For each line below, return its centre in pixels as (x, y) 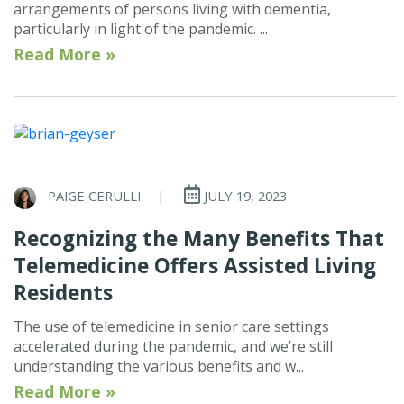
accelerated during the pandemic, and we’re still (173, 346)
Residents (63, 292)
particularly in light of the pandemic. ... (141, 29)
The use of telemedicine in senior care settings (171, 326)
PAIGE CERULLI (94, 196)
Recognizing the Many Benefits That (199, 238)
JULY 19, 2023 (243, 196)
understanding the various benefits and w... (159, 366)
